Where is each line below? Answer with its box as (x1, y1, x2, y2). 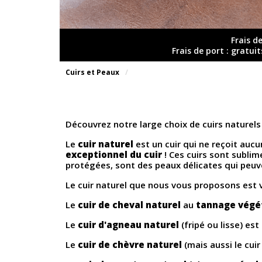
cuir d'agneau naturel (78, 219, 179, 231)
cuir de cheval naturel (78, 199, 181, 211)
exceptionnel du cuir (65, 149, 162, 161)
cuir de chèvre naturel (78, 239, 182, 251)
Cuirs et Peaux (65, 67, 119, 78)
